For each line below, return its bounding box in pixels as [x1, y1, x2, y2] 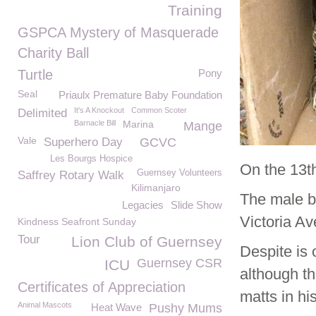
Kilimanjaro [131, 182, 181, 193]
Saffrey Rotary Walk [18, 169, 124, 182]
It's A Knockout [74, 106, 124, 114]
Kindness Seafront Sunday [18, 216, 136, 227]
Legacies [122, 199, 164, 211]
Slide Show [171, 199, 222, 211]
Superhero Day [44, 135, 123, 149]
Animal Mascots [18, 300, 72, 309]
